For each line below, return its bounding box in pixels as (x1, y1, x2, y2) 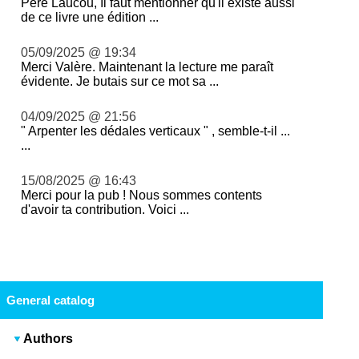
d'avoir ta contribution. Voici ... (21, 203, 190, 217)
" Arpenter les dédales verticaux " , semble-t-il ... (21, 124, 291, 139)
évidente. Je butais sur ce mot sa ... (21, 75, 220, 89)
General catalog (6, 293, 95, 308)
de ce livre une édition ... (21, 10, 159, 25)
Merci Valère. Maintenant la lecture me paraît (21, 60, 274, 75)
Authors (23, 332, 74, 346)
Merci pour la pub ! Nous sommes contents (21, 188, 263, 203)
